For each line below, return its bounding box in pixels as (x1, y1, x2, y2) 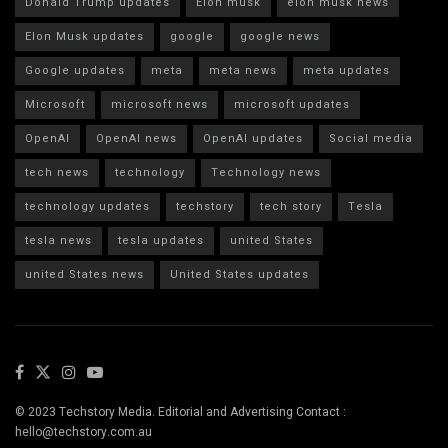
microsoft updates (234, 96, 350, 114)
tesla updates (118, 232, 204, 250)
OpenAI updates (203, 130, 303, 148)
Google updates (25, 62, 125, 80)
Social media (329, 130, 413, 148)
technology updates (25, 198, 150, 216)
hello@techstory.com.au (15, 422, 152, 441)
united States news (25, 266, 144, 284)
